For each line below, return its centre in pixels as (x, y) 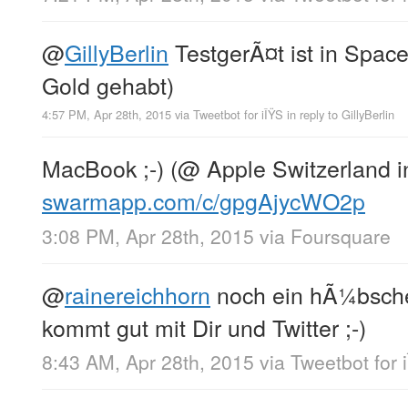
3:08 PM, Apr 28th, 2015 (148, 235)
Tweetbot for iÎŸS (238, 115)
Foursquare (341, 235)
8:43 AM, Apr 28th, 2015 (148, 361)
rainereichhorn (138, 294)
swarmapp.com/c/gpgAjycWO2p (204, 201)
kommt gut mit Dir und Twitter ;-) (204, 326)
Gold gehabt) (108, 85)
